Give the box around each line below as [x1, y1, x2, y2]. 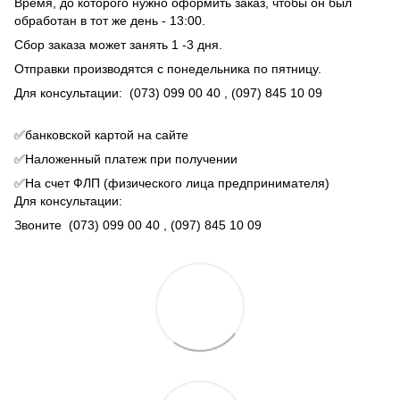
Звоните [14, 217, 69, 232]
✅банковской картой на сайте [14, 127, 188, 142]
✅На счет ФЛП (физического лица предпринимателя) [14, 175, 329, 190]
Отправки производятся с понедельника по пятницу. [14, 61, 321, 76]
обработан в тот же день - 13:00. [14, 12, 205, 28]
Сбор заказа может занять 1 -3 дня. [14, 37, 222, 52]
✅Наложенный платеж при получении [14, 151, 241, 166]
